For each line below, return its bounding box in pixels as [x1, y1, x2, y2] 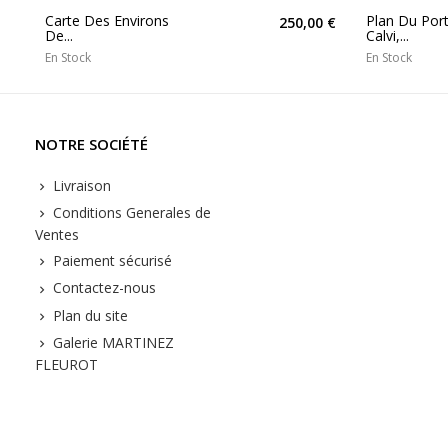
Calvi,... [366, 25, 409, 45]
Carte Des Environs [45, 10, 169, 30]
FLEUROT [35, 355, 98, 375]
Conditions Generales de [49, 202, 211, 222]
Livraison [49, 175, 111, 195]
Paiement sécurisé [49, 251, 172, 271]
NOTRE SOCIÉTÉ [35, 133, 148, 154]
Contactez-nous [49, 278, 156, 298]
